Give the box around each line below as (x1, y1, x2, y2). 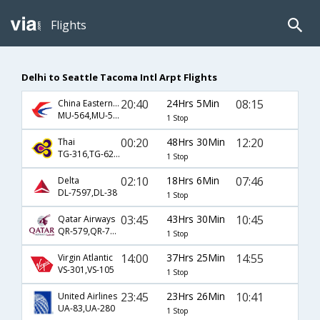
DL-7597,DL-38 (58, 186, 117, 199)
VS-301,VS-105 (58, 264, 114, 276)
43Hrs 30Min (166, 211, 225, 226)
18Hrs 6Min (166, 173, 219, 187)
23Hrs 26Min (166, 289, 225, 303)
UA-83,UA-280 (58, 302, 115, 315)
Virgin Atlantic (58, 251, 113, 264)
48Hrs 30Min (166, 134, 225, 149)
